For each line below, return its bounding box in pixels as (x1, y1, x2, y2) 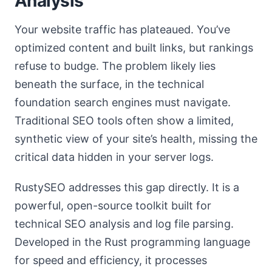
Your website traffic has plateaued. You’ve (15, 23, 230, 36)
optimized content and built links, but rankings (15, 41, 253, 54)
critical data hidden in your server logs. (15, 151, 214, 163)
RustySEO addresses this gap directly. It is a (15, 181, 239, 194)
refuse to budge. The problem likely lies (15, 59, 216, 72)
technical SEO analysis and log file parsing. (15, 217, 234, 230)
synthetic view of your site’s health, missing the (15, 132, 257, 145)
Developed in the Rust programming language (15, 236, 250, 248)
